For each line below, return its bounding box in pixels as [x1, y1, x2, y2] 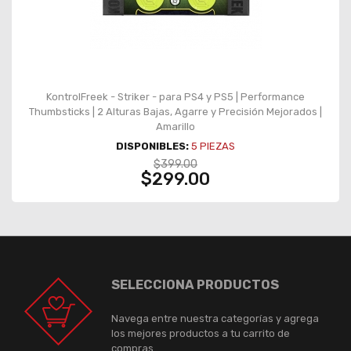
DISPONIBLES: [116, 139, 189, 152]
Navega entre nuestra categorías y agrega [111, 312, 319, 324]
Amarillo [156, 120, 195, 132]
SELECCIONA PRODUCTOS [111, 277, 279, 292]
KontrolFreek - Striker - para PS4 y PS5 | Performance [46, 90, 305, 103]
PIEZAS [197, 139, 235, 152]
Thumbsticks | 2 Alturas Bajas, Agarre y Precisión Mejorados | [29, 105, 322, 118]
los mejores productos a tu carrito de [111, 327, 290, 339]
